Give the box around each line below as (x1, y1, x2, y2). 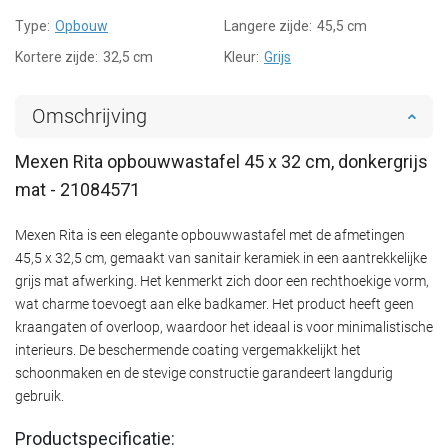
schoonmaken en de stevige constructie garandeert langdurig (15, 364, 393, 381)
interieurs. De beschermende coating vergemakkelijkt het (15, 341, 361, 358)
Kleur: (224, 48, 259, 65)
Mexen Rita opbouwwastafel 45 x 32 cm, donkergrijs (15, 150, 428, 172)
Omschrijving (32, 103, 147, 128)
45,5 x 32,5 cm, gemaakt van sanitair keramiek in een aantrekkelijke (15, 249, 427, 266)
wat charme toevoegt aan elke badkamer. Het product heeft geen (15, 295, 414, 312)
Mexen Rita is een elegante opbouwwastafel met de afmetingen (15, 226, 405, 243)
